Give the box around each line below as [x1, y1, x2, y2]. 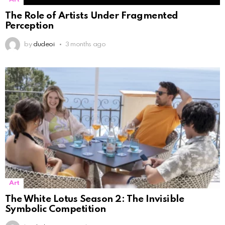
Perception [5, 21, 54, 31]
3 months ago [65, 41, 106, 48]
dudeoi [33, 41, 55, 48]
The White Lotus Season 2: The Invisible [5, 194, 184, 204]
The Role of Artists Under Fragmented [5, 11, 178, 21]
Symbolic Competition [5, 204, 106, 214]
